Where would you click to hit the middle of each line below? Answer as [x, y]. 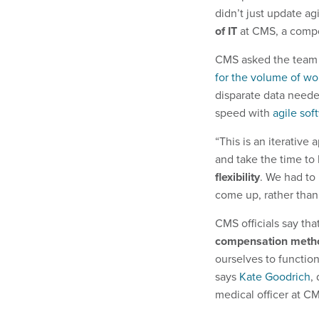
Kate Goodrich [275, 276]
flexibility [237, 177]
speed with [244, 113]
